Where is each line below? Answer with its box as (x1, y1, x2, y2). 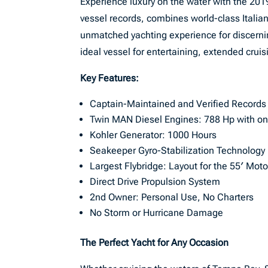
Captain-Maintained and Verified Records (90, 98, 267, 109)
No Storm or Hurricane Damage (90, 207, 224, 218)
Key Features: (80, 72, 142, 84)
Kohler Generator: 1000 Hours (90, 129, 217, 141)
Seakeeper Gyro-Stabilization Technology (90, 145, 266, 156)
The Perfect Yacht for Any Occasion (80, 237, 229, 248)
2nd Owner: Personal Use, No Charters (90, 191, 254, 203)
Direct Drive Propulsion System (90, 176, 221, 187)
